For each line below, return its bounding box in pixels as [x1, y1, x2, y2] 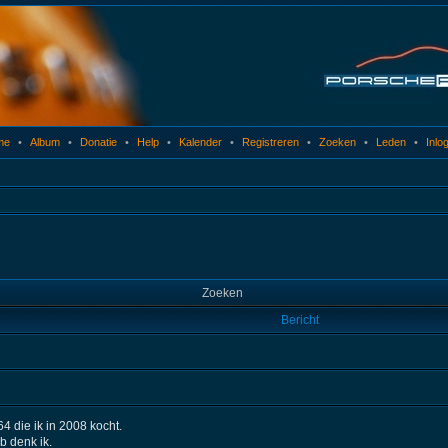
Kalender [179, 136, 222, 148]
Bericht [280, 313, 319, 327]
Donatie [80, 136, 117, 148]
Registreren [242, 136, 299, 148]
